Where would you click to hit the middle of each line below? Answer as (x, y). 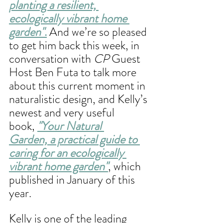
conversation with (51, 59)
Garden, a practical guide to (74, 140)
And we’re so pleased (98, 32)
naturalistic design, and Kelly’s (79, 99)
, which (126, 167)
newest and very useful (63, 113)
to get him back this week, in (75, 46)
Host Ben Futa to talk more (74, 72)
